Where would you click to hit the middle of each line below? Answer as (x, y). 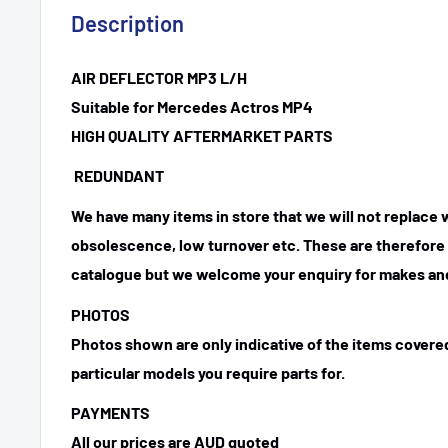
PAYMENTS (110, 412)
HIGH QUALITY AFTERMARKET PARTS (202, 136)
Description (127, 22)
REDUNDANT (117, 176)
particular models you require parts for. (208, 372)
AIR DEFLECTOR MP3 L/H (159, 78)
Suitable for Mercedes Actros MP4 (192, 107)
